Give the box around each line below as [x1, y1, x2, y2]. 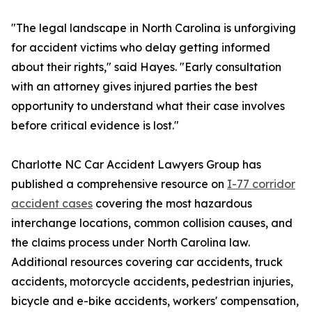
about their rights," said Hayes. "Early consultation [11, 60, 281, 75]
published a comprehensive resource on [11, 177, 227, 192]
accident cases [11, 196, 93, 211]
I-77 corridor [227, 177, 295, 192]
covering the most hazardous [93, 196, 252, 211]
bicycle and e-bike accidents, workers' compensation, [11, 294, 299, 309]
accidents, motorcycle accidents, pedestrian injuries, [11, 274, 293, 289]
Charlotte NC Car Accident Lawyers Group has [11, 157, 261, 172]
